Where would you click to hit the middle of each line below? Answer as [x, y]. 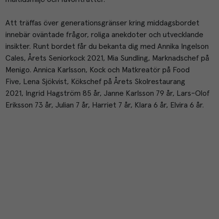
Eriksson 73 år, [30, 105]
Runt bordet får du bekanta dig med [95, 46]
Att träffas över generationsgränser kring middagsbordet [102, 23]
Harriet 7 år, [113, 105]
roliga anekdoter [118, 34]
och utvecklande [175, 34]
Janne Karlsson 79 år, [140, 93]
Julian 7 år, [73, 105]
